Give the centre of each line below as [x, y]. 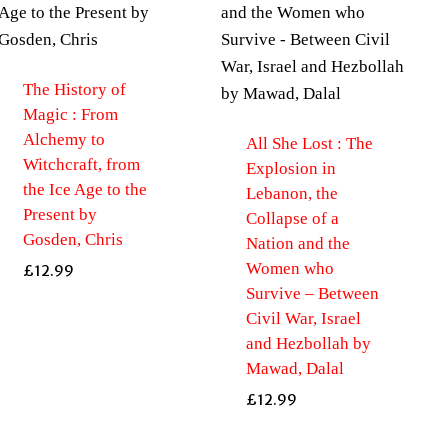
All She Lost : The [309, 143]
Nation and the [297, 243]
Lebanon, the [291, 193]
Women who [289, 268]
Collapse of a [292, 218]
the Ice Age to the [84, 189]
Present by [59, 214]
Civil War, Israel [303, 318]
